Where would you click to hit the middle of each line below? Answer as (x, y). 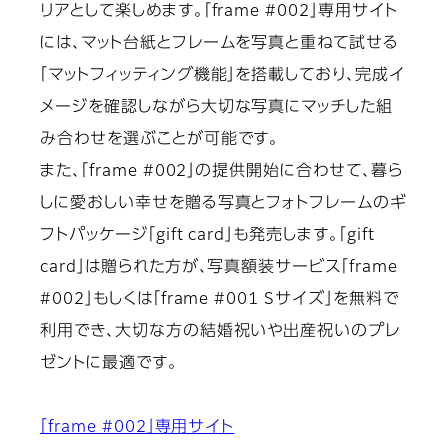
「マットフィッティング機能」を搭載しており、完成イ (222, 76)
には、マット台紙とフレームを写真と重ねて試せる (220, 44)
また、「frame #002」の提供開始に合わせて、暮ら (221, 172)
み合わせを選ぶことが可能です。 (160, 140)
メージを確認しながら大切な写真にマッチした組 (217, 108)
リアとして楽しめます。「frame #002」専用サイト (219, 12)
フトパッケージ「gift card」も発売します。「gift (207, 236)
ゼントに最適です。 (109, 364)
